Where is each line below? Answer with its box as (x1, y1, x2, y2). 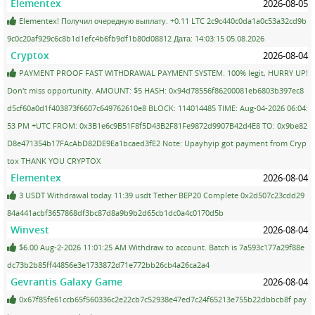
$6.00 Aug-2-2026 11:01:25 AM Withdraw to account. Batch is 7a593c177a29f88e (17, 241, 304, 252)
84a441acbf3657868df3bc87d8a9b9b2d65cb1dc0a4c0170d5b (7, 207, 224, 218)
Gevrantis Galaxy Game (11, 274, 122, 288)
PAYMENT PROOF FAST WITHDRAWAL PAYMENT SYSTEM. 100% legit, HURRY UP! (17, 67, 308, 78)
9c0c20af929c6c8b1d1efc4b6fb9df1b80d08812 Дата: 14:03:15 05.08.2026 (7, 32, 264, 44)
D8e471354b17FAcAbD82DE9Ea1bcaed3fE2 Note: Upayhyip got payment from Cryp (7, 137, 307, 148)
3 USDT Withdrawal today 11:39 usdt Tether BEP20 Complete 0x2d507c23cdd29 (17, 189, 304, 200)
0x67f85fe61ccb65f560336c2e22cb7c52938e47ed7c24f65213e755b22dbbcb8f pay (17, 293, 307, 304)
